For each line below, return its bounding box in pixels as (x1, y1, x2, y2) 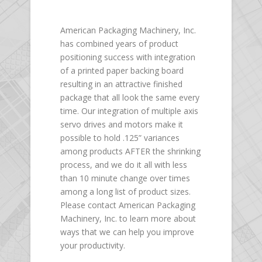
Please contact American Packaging (60, 199, 195, 211)
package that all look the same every (60, 92, 199, 104)
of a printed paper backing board (60, 65, 184, 77)
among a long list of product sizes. (60, 186, 191, 198)
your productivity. (60, 240, 125, 251)
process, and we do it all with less (60, 159, 187, 171)
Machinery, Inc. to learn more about (60, 213, 196, 225)
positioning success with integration (60, 51, 195, 63)
